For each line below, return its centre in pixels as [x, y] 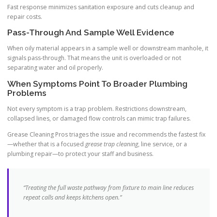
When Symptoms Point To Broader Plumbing [97, 84]
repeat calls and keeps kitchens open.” [72, 197]
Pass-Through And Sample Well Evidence [91, 33]
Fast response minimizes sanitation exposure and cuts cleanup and [101, 7]
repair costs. [25, 17]
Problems [27, 93]
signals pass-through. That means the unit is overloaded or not [94, 58]
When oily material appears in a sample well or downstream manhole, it [108, 48]
